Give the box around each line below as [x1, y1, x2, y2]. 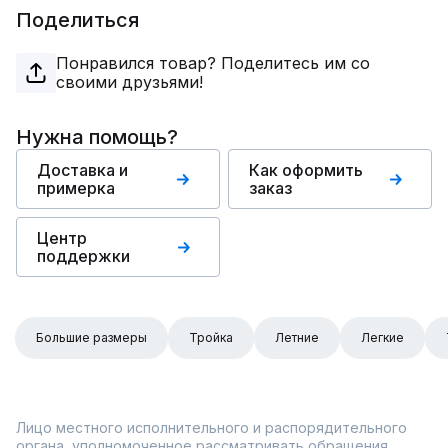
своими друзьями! [56, 72, 203, 92]
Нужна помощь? [16, 125, 178, 149]
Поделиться [16, 8, 139, 32]
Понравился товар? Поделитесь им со [56, 53, 370, 73]
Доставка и [37, 160, 128, 180]
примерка [37, 178, 115, 198]
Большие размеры [36, 330, 147, 345]
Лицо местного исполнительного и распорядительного [16, 419, 407, 436]
